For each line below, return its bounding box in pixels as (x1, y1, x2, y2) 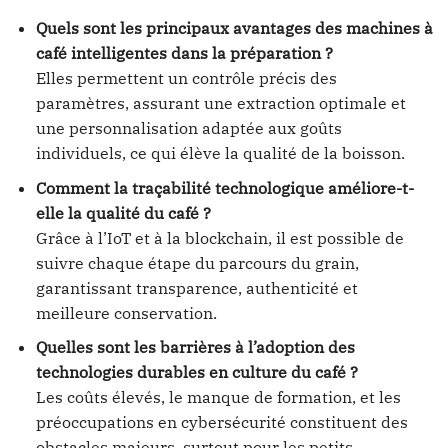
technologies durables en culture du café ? (35, 362, 358, 383)
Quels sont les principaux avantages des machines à (35, 18, 433, 39)
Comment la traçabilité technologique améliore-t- (35, 177, 414, 198)
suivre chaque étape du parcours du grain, (35, 252, 359, 273)
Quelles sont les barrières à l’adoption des (35, 337, 355, 358)
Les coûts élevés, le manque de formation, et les (35, 387, 401, 408)
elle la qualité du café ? (35, 202, 211, 223)
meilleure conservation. (35, 302, 217, 323)
